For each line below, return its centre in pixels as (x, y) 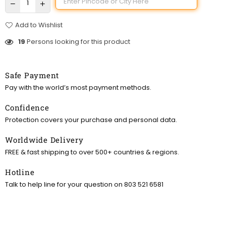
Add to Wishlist (39, 25)
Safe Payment (32, 75)
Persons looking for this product (78, 42)
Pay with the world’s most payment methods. (78, 88)
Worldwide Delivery (44, 140)
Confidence (27, 108)
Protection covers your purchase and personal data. (91, 120)
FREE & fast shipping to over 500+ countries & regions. (92, 152)
